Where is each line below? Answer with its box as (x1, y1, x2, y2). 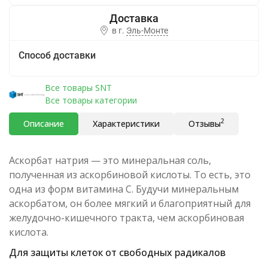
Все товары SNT (45, 82, 112, 93)
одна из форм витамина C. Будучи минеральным (9, 182, 239, 196)
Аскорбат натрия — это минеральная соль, (9, 154, 211, 167)
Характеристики (93, 118, 160, 129)
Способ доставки (19, 50, 96, 61)
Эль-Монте (126, 26, 168, 35)
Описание (23, 118, 64, 129)
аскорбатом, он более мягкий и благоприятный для (9, 197, 251, 210)
